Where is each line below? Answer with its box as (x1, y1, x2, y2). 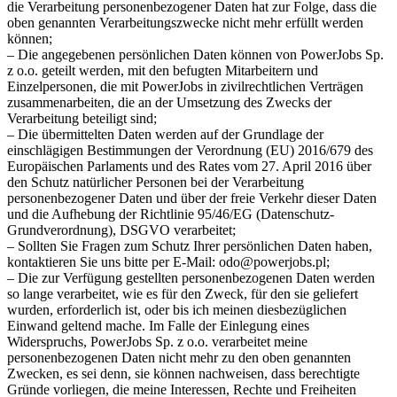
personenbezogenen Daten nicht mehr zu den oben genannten (7, 349, 351, 365)
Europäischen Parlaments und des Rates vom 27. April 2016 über (7, 158, 371, 174)
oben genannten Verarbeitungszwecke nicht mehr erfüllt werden (7, 14, 363, 30)
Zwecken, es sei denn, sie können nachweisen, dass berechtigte (7, 365, 360, 381)
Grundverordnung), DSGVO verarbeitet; (7, 222, 236, 237)
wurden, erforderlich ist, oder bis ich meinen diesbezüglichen (7, 301, 346, 317)
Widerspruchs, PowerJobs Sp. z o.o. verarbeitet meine (7, 333, 307, 349)
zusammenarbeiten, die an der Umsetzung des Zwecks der (7, 94, 331, 110)
